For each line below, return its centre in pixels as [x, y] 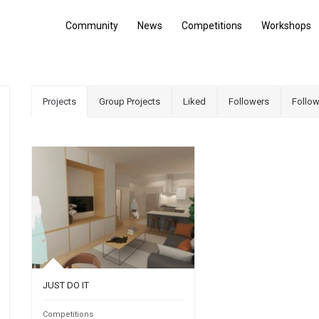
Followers [249, 101]
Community [92, 26]
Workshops [286, 26]
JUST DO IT [66, 285]
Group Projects [130, 101]
